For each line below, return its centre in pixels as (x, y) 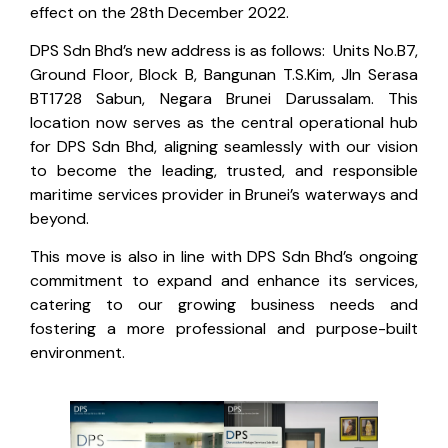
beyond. (61, 219)
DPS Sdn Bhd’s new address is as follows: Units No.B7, (224, 51)
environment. (79, 353)
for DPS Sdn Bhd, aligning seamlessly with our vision (224, 147)
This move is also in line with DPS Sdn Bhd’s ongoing (224, 257)
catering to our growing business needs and (224, 305)
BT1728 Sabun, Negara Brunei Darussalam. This (224, 99)
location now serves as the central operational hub (224, 123)
